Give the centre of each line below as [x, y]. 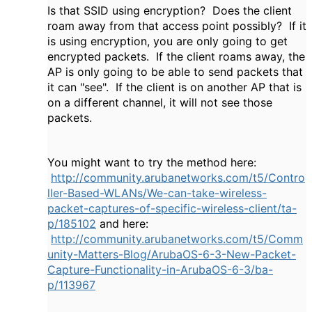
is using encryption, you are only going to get [167, 41]
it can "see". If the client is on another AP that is [174, 87]
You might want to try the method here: [152, 162]
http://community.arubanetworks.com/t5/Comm [177, 239]
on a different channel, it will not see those [160, 102]
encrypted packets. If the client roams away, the [176, 56]
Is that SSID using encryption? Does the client [170, 10]
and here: [122, 224]
